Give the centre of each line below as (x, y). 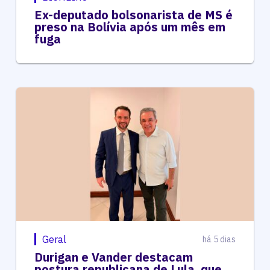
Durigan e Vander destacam (113, 257)
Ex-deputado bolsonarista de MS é (133, 14)
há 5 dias (219, 239)
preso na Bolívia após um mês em (130, 27)
